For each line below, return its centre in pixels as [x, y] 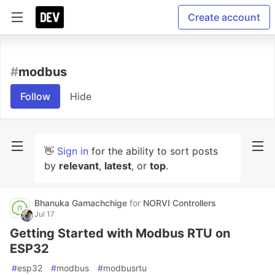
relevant [79, 166]
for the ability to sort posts [153, 151]
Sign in [73, 151]
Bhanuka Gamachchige [82, 203]
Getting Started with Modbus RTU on [120, 233]
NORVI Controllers [180, 203]
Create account [224, 17]
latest [118, 166]
